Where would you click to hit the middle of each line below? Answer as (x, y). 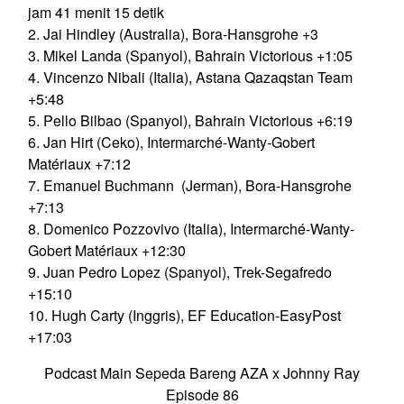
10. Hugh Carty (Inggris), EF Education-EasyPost (184, 316)
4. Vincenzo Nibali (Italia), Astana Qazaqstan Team (190, 78)
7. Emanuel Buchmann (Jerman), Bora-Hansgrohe (190, 186)
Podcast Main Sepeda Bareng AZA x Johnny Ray (202, 373)
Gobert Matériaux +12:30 (107, 251)
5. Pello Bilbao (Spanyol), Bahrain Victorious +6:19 (190, 121)
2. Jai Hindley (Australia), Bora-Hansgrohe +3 (173, 34)
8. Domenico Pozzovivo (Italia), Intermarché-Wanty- (191, 229)
